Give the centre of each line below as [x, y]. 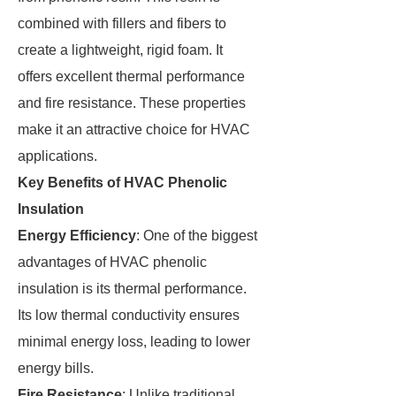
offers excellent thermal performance [131, 76]
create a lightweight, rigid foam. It [120, 50]
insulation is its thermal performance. [132, 289]
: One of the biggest [197, 236]
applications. [57, 156]
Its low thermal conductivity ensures [129, 315]
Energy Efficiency [77, 236]
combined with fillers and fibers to [122, 23]
